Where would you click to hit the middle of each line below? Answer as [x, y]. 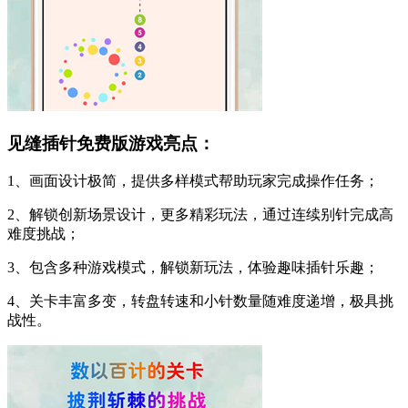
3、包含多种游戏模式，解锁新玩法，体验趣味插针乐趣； [193, 268]
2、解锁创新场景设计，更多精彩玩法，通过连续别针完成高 [200, 215]
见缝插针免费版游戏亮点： [111, 143]
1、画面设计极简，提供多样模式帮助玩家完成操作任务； [193, 181]
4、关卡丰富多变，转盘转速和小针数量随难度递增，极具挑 [200, 301]
